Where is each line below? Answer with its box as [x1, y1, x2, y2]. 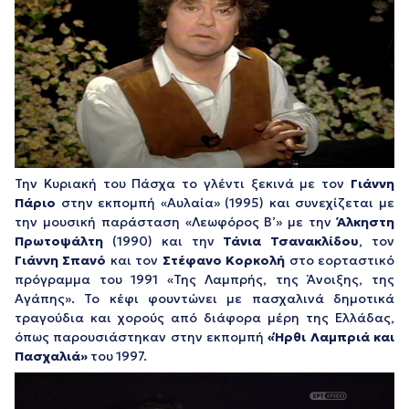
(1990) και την [103, 232, 224, 249]
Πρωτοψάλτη [15, 232, 103, 249]
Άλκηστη [337, 213, 394, 230]
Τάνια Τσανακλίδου [223, 232, 360, 249]
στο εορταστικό [285, 251, 395, 268]
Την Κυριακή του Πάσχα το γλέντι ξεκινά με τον [15, 174, 351, 192]
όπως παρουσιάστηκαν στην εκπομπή [15, 328, 268, 345]
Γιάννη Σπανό [15, 251, 107, 268]
